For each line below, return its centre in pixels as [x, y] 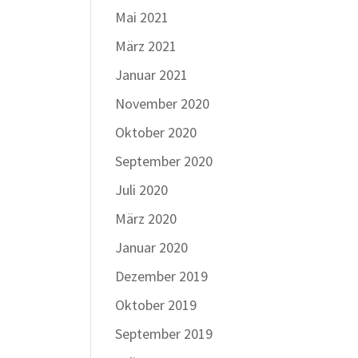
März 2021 [145, 46]
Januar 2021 [151, 75]
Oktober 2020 [155, 132]
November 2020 [162, 103]
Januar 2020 [151, 247]
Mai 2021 [141, 17]
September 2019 [163, 334]
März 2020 [145, 219]
